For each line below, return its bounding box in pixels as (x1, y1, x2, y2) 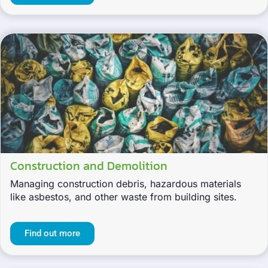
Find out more (25, 228, 80, 239)
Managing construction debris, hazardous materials (10, 178, 241, 190)
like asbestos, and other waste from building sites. (10, 191, 237, 203)
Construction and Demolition (10, 157, 167, 175)
